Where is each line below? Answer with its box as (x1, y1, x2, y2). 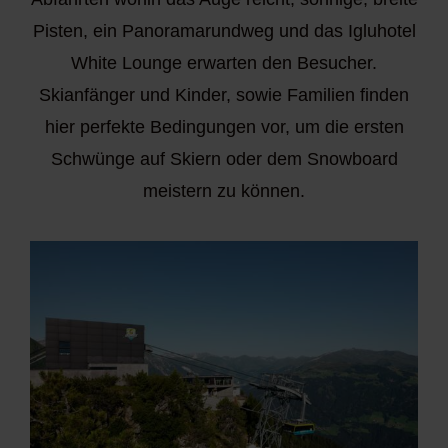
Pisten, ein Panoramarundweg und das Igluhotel (32, 21, 416, 42)
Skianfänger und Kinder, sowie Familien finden (39, 85, 409, 106)
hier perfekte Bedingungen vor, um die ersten (44, 117, 404, 138)
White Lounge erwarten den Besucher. (71, 53, 377, 74)
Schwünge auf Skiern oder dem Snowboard (50, 149, 398, 170)
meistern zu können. (143, 181, 305, 202)
